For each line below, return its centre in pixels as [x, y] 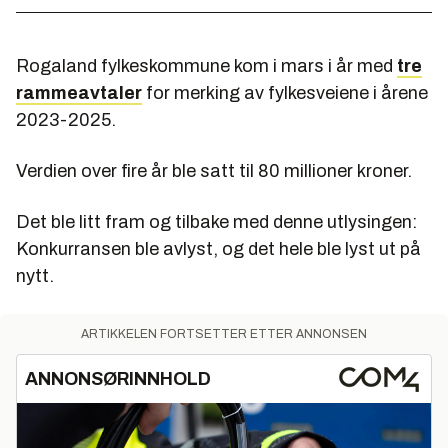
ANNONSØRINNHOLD [118, 379]
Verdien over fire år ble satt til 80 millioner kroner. [216, 171]
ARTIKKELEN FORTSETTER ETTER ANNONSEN [224, 334]
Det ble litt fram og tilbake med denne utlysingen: [216, 222]
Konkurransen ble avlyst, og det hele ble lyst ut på [218, 249]
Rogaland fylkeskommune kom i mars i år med [206, 66]
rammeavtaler [79, 93]
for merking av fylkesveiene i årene [285, 93]
